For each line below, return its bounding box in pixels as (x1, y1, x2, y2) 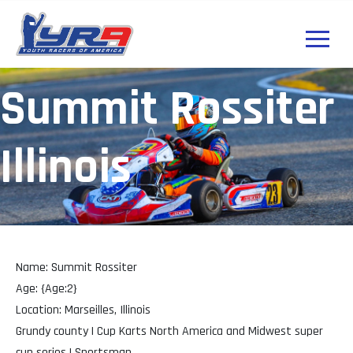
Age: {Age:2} (16, 281, 77, 298)
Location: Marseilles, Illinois (16, 302, 150, 319)
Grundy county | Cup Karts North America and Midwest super (16, 323, 323, 340)
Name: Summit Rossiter (16, 259, 137, 277)
